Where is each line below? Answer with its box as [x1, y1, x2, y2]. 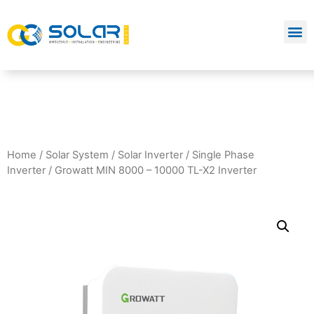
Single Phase [192, 149, 254, 161]
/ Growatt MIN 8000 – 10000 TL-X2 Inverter [46, 164, 257, 177]
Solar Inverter [118, 149, 183, 161]
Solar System [46, 149, 109, 161]
